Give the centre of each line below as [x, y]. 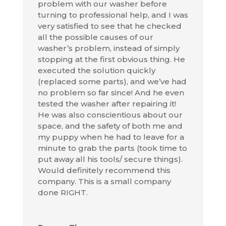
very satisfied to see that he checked [109, 26]
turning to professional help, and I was [113, 15]
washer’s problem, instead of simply [108, 48]
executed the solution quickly [96, 70]
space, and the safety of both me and [110, 126]
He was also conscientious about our [110, 115]
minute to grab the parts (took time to [112, 148]
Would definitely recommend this [104, 170]
